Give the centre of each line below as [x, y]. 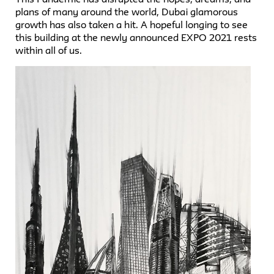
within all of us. [49, 50]
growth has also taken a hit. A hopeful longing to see [131, 25]
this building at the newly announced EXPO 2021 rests [136, 38]
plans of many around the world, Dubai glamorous [127, 12]
